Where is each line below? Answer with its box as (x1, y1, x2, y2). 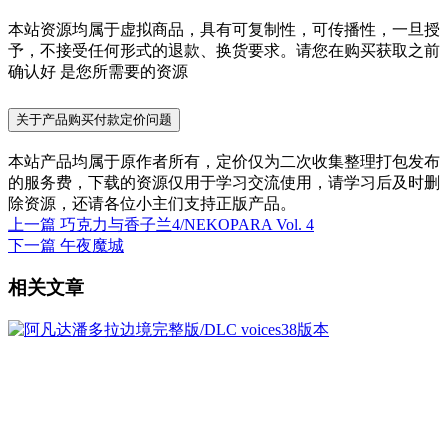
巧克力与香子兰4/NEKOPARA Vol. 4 (60, 215, 314, 233)
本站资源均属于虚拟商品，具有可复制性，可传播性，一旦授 (8, 20, 440, 38)
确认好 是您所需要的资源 (8, 62, 188, 80)
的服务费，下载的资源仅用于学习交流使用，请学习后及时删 (8, 173, 440, 191)
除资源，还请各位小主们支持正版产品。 (8, 194, 296, 212)
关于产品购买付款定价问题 (16, 111, 172, 127)
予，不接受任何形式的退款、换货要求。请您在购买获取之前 (8, 41, 440, 59)
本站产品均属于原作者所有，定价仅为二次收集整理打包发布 (8, 152, 440, 170)
